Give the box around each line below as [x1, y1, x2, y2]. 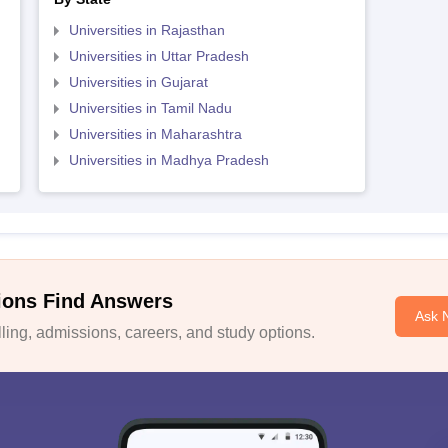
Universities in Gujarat [68, 74, 208, 90]
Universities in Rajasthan [68, 22, 225, 38]
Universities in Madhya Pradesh [68, 152, 269, 168]
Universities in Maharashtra [68, 126, 242, 142]
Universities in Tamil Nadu [68, 100, 232, 116]
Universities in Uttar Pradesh [68, 48, 249, 64]
